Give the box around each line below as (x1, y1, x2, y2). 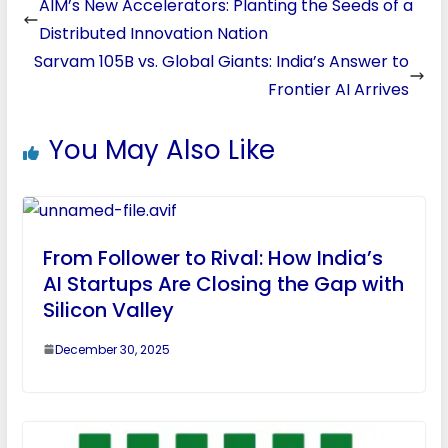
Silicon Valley (42, 295, 174, 324)
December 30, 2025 (54, 340, 170, 358)
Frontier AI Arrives (268, 77, 410, 101)
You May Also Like (48, 131, 275, 168)
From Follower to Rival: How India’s (42, 243, 383, 272)
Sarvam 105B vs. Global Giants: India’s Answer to (34, 49, 410, 73)
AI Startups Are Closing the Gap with (42, 269, 404, 298)
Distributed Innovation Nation (38, 21, 268, 45)
